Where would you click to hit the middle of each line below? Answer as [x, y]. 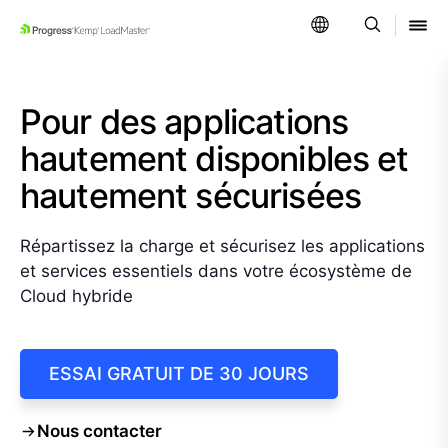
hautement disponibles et [214, 158]
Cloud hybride [76, 296]
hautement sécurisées [190, 195]
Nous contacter [99, 430]
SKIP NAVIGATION [105, 35]
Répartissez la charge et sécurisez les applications [222, 246]
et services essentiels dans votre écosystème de [216, 271]
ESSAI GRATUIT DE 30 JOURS [179, 373]
